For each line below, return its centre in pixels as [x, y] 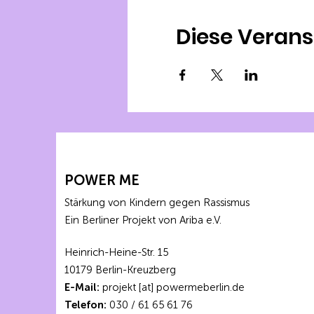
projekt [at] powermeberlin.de [172, 288]
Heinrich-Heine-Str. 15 [116, 253]
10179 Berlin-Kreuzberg [120, 270]
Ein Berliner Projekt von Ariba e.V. [146, 220]
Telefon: [86, 305]
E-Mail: [82, 288]
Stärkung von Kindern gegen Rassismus [157, 203]
